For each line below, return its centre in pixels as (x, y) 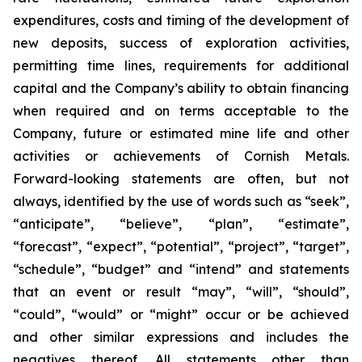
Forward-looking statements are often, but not (181, 178)
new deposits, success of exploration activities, (181, 42)
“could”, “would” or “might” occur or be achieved (181, 314)
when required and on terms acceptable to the (181, 110)
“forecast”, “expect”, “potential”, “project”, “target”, (181, 246)
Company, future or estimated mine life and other (181, 133)
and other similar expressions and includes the (181, 337)
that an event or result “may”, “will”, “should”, (181, 291)
